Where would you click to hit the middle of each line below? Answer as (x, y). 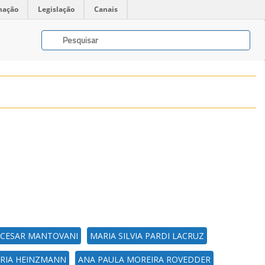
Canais (106, 9)
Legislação (56, 9)
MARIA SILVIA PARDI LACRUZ (147, 236)
